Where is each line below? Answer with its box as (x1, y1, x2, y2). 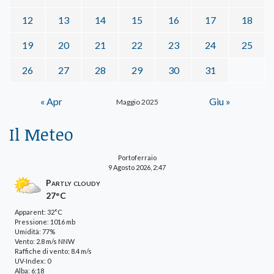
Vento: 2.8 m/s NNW (15, 237, 75, 245)
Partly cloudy (46, 177, 100, 188)
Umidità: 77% (15, 227, 55, 235)
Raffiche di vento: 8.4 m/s (15, 246, 92, 255)
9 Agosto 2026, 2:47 (108, 163, 166, 171)
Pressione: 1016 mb (15, 217, 75, 226)
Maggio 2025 (116, 97, 158, 106)
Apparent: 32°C (15, 207, 62, 216)
